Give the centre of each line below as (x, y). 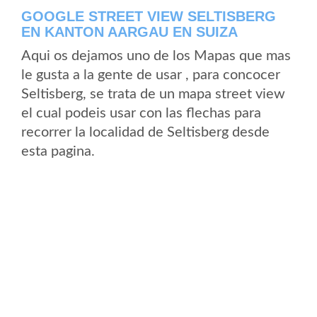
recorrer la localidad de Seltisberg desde (145, 132)
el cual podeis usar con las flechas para (141, 113)
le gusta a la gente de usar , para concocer (151, 75)
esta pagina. (58, 151)
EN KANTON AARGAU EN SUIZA (129, 32)
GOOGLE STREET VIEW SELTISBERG (149, 16)
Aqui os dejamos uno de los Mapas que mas (156, 56)
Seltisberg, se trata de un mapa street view (153, 94)
